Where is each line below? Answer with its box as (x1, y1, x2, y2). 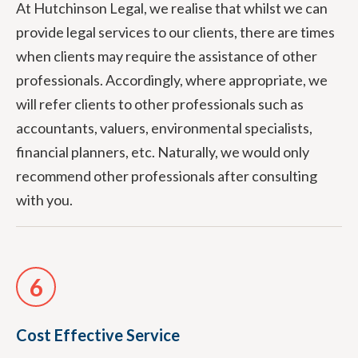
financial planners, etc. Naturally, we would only (16, 143, 309, 161)
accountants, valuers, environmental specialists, (16, 119, 312, 137)
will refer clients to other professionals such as (16, 95, 304, 113)
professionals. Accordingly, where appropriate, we (16, 71, 328, 89)
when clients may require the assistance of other (16, 47, 317, 65)
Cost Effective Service (16, 325, 180, 344)
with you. (16, 191, 73, 209)
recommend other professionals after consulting (16, 167, 317, 185)
